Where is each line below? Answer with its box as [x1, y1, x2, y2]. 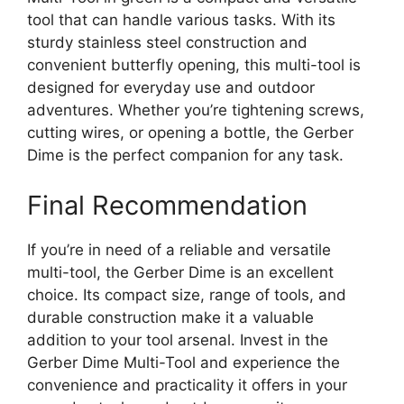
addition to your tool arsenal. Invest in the [27, 330, 328, 349]
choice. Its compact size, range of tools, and [27, 285, 346, 304]
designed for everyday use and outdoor [27, 78, 315, 97]
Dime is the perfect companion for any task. [27, 146, 344, 165]
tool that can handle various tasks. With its [27, 11, 335, 30]
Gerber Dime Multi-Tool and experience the [27, 353, 340, 372]
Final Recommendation [27, 188, 308, 221]
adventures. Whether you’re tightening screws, [27, 101, 364, 120]
